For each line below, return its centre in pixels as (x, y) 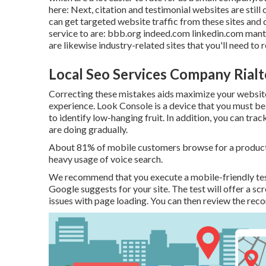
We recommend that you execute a (120, 177)
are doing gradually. (88, 129)
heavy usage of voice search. (106, 159)
